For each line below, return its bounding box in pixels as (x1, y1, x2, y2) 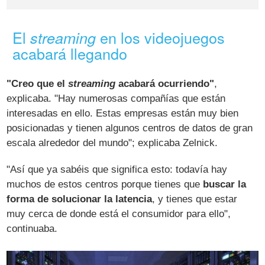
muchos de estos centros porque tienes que (7, 178, 201, 190)
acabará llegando (12, 42, 128, 64)
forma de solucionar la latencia (7, 193, 153, 205)
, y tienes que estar (152, 193, 238, 205)
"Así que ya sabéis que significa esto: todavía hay (7, 163, 228, 175)
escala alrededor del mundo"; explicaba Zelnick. (7, 137, 218, 148)
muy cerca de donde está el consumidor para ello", (7, 208, 231, 219)
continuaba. (7, 222, 58, 234)
